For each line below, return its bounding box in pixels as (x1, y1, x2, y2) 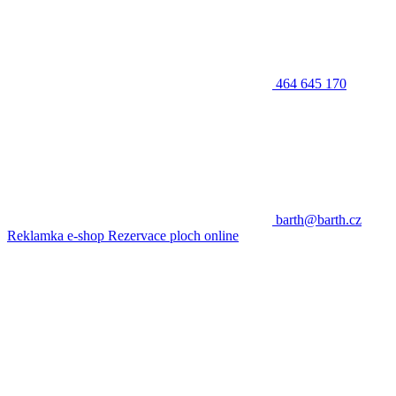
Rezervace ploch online (108, 227, 239, 243)
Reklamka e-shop (7, 227, 108, 243)
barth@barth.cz (276, 211, 362, 227)
